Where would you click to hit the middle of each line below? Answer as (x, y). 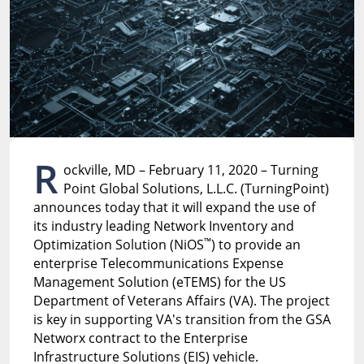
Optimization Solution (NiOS (118, 244)
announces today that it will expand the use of (174, 207)
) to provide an (256, 244)
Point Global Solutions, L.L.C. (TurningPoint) (196, 188)
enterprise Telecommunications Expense (158, 263)
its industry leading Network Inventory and (163, 225)
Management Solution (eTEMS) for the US (159, 282)
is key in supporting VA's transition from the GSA (182, 319)
